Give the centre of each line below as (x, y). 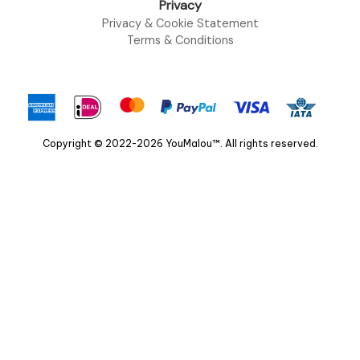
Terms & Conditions (180, 40)
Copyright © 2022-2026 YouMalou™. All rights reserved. (180, 143)
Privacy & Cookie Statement (180, 23)
